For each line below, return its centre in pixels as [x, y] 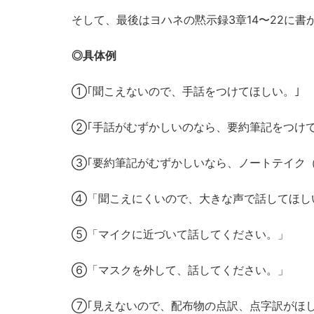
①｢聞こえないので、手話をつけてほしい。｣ [191, 91]
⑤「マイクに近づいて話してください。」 [180, 234]
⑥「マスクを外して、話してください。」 [180, 269]
